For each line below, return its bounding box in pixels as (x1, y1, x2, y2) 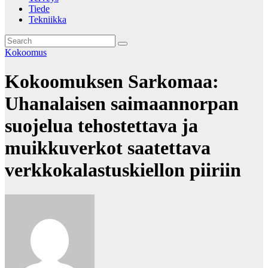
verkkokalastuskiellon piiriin (5, 159, 241, 181)
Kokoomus (5, 47, 47, 57)
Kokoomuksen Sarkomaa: (5, 71, 219, 93)
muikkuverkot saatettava (5, 137, 211, 159)
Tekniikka (29, 14, 66, 25)
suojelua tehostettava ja (5, 115, 198, 137)
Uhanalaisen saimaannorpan (5, 93, 239, 115)
